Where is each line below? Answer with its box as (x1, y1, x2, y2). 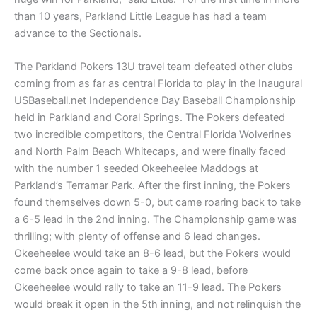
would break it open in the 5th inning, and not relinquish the (14, 298, 301, 311)
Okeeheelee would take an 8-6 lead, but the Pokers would (14, 247, 291, 260)
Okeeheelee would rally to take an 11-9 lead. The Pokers (14, 281, 282, 294)
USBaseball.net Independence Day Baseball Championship (14, 94, 296, 108)
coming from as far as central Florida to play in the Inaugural (14, 77, 302, 91)
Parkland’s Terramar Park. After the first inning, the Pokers (14, 179, 291, 192)
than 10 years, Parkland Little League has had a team (14, 9, 267, 23)
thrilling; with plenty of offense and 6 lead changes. (14, 230, 260, 243)
